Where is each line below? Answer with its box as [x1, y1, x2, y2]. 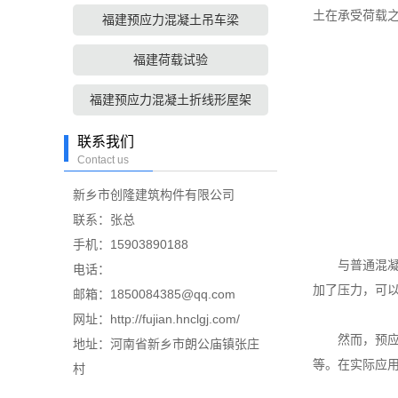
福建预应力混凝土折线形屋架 [90, 92, 251, 107]
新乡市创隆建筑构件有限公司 [73, 187, 235, 202]
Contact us [77, 154, 129, 166]
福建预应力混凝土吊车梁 [102, 12, 239, 27]
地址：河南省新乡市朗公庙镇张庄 [73, 337, 259, 351]
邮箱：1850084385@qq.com [73, 287, 235, 301]
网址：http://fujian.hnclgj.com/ [73, 312, 240, 326]
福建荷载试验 [133, 52, 208, 67]
